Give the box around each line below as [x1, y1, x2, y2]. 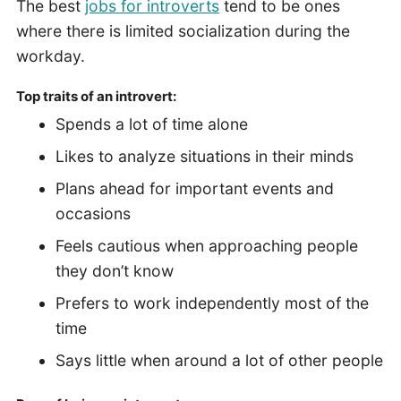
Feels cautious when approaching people [55, 235, 358, 255]
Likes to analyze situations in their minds [55, 146, 354, 166]
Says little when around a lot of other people [55, 350, 383, 370]
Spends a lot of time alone [55, 114, 248, 133]
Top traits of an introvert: [15, 88, 176, 106]
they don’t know [55, 260, 174, 280]
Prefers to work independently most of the [55, 293, 369, 312]
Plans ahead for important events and [55, 178, 334, 198]
